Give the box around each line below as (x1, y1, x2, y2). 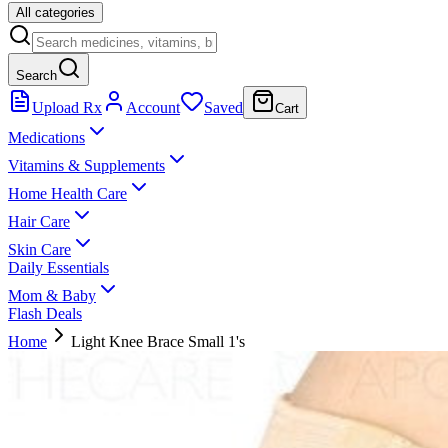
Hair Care (8, 213, 70, 230)
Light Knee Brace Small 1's (71, 333, 245, 350)
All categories (16, 5, 95, 20)
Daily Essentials (8, 259, 109, 276)
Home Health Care (8, 185, 127, 202)
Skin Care (8, 241, 71, 258)
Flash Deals (8, 305, 82, 322)
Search (16, 68, 57, 83)
